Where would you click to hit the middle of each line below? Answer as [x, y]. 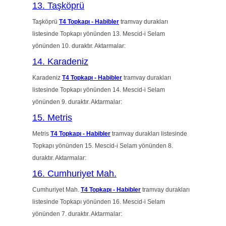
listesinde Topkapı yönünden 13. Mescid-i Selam [99, 34]
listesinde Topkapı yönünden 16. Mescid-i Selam [99, 202]
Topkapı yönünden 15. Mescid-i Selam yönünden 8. [103, 146]
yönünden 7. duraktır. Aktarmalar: [77, 214]
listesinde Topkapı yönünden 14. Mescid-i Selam [99, 90]
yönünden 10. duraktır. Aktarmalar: [79, 46]
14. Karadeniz [60, 62]
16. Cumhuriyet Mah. [74, 174]
